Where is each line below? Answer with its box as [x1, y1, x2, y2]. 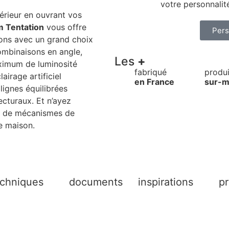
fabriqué [134, 67, 167, 77]
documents [69, 176, 123, 189]
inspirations [138, 176, 193, 189]
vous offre [44, 22, 86, 32]
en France [134, 77, 175, 87]
